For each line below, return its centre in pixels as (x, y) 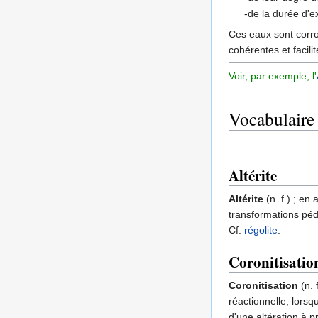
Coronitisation (263, 286)
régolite (261, 230)
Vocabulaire (272, 119)
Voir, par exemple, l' (273, 76)
